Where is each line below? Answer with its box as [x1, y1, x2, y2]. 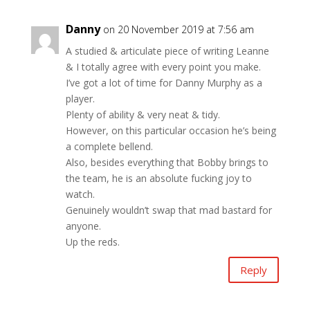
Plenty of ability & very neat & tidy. [65, 108, 220, 122]
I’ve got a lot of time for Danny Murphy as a [65, 76, 262, 90]
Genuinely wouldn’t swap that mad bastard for [65, 203, 272, 217]
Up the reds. [65, 235, 120, 249]
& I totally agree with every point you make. [65, 60, 261, 74]
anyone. [65, 219, 101, 233]
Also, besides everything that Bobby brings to [65, 156, 268, 170]
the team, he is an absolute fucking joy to [65, 172, 252, 185]
